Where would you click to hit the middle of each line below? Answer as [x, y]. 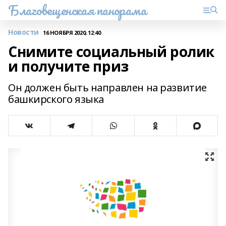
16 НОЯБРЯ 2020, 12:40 [72, 32]
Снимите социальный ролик [111, 51]
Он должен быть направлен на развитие [107, 88]
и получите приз [68, 66]
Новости [24, 32]
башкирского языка [56, 99]
